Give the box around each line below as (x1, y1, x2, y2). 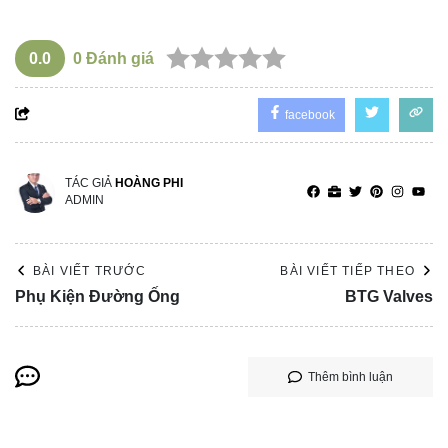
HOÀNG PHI (115, 175, 183, 190)
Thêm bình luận (308, 369, 393, 384)
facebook (282, 107, 335, 122)
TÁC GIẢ (65, 175, 115, 190)
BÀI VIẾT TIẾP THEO (280, 263, 415, 278)
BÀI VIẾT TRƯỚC (33, 263, 146, 278)
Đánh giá (82, 49, 154, 67)
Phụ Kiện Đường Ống (15, 287, 180, 305)
